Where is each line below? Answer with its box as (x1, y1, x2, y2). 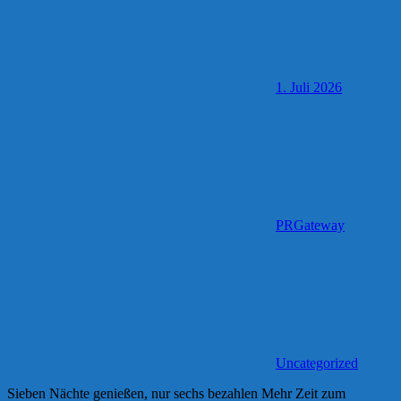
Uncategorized (276, 354, 358, 371)
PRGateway (276, 217, 345, 233)
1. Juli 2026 (276, 79, 342, 95)
